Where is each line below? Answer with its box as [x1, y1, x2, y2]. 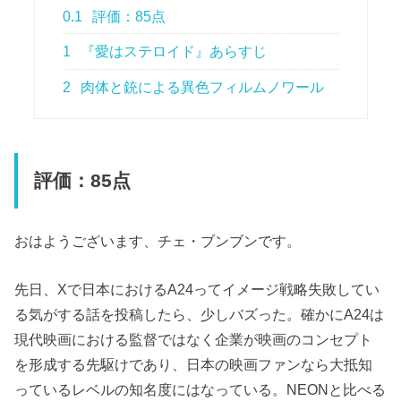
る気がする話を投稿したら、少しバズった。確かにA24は [14, 306, 385, 323]
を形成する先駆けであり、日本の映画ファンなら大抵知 [14, 356, 373, 373]
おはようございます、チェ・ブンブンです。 [14, 232, 302, 249]
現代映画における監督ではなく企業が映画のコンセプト [14, 331, 373, 348]
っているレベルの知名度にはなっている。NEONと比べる [14, 381, 387, 398]
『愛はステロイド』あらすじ [77, 44, 268, 60]
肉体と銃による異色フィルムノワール [77, 79, 325, 95]
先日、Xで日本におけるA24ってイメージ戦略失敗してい [14, 281, 380, 298]
